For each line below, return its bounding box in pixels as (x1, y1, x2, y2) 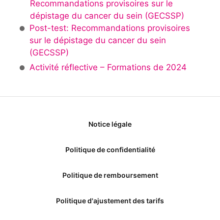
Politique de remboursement (62, 171, 158, 180)
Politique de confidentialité (65, 145, 155, 154)
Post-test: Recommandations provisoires (29, 23, 190, 33)
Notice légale (88, 120, 132, 129)
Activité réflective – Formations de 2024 (29, 62, 187, 73)
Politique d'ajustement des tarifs (56, 196, 164, 205)
